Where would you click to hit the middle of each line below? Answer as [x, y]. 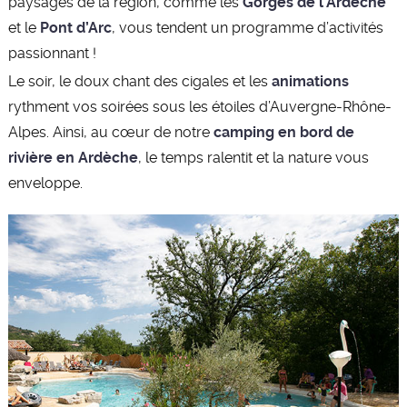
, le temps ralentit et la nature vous [253, 158]
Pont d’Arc [74, 28]
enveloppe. [45, 184]
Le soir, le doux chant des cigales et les [139, 82]
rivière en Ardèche [73, 158]
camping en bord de [283, 133]
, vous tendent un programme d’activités [247, 28]
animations [310, 82]
